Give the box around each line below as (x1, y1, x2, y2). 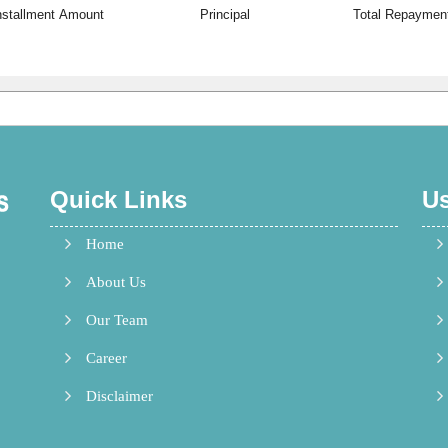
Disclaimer (86, 387, 153, 404)
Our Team (86, 311, 148, 328)
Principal (199, 7, 250, 23)
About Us (86, 273, 146, 290)
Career (86, 349, 127, 366)
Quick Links (50, 186, 187, 213)
